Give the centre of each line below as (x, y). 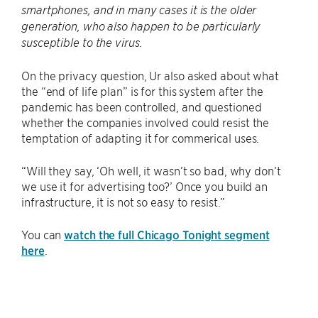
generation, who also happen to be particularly (141, 27)
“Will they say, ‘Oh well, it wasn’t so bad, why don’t (151, 171)
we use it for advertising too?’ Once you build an (145, 186)
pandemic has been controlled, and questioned (142, 107)
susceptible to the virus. (83, 43)
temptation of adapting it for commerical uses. (141, 138)
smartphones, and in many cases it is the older (139, 10)
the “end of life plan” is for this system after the (142, 91)
